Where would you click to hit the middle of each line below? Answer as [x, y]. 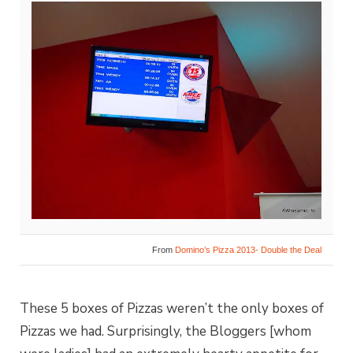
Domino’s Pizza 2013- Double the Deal [248, 250]
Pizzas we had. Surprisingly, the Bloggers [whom [165, 332]
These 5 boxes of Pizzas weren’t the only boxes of [172, 309]
